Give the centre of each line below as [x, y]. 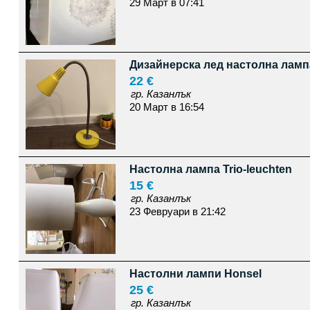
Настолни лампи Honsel [195, 274]
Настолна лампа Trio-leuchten [210, 169]
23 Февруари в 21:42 [177, 211]
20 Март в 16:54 [166, 107]
